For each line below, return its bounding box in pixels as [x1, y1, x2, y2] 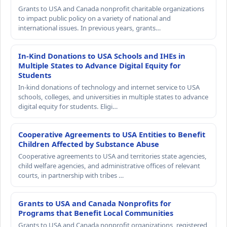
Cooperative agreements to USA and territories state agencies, [18, 152, 207, 161]
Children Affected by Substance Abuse [18, 139, 159, 149]
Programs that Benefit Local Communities [18, 208, 173, 218]
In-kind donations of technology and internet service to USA [18, 83, 200, 92]
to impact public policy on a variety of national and [18, 14, 171, 23]
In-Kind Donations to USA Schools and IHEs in [18, 51, 185, 61]
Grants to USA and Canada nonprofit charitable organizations [18, 4, 204, 14]
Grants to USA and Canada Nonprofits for [18, 198, 171, 209]
